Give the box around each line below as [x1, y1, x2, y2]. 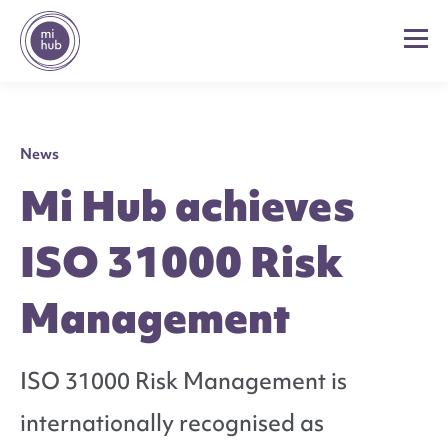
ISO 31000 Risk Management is [20, 366, 347, 396]
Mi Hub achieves [20, 177, 355, 235]
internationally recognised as [20, 408, 324, 438]
